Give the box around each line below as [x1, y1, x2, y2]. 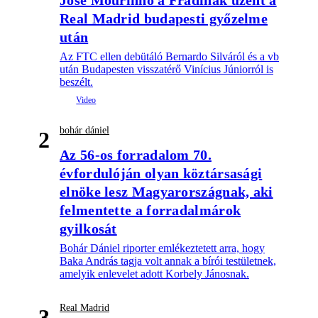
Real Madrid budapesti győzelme [60, 11, 268, 27]
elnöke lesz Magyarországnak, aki [60, 184, 273, 200]
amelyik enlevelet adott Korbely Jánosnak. [60, 268, 249, 280]
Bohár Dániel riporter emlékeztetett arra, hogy [60, 242, 265, 255]
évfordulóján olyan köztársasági [60, 165, 263, 182]
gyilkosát [60, 221, 117, 237]
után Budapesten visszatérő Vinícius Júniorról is [60, 63, 273, 76]
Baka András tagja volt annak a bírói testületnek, [60, 255, 276, 268]
